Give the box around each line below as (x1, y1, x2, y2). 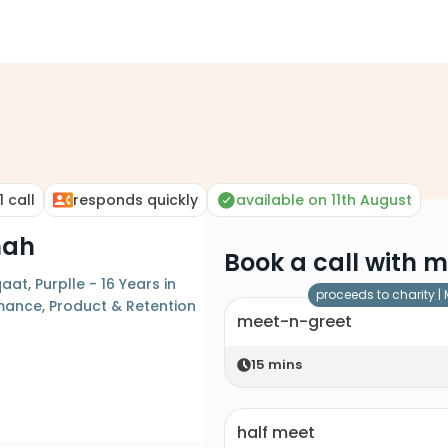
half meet (237, 421, 315, 444)
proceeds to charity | (316, 286, 444, 303)
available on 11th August (236, 190, 412, 210)
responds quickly (73, 190, 198, 210)
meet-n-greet (237, 310, 352, 333)
